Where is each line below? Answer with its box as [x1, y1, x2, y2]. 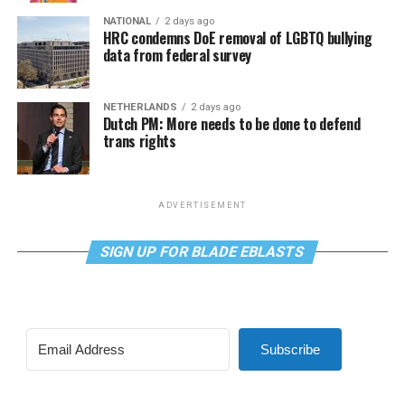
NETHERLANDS [102, 101, 177, 113]
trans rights [102, 130, 176, 152]
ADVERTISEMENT [157, 201, 248, 210]
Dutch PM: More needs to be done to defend [102, 113, 361, 135]
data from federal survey [102, 44, 251, 66]
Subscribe [259, 342, 320, 357]
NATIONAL [102, 15, 151, 27]
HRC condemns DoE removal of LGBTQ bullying [102, 27, 372, 49]
